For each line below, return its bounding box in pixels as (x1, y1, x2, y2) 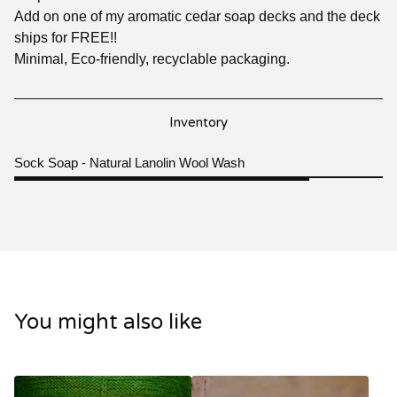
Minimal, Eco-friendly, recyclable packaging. (14, 51, 290, 67)
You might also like (14, 309, 202, 336)
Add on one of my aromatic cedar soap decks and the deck (14, 9, 380, 25)
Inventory (169, 114, 228, 131)
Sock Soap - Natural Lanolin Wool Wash (14, 155, 245, 171)
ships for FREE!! (14, 30, 117, 46)
